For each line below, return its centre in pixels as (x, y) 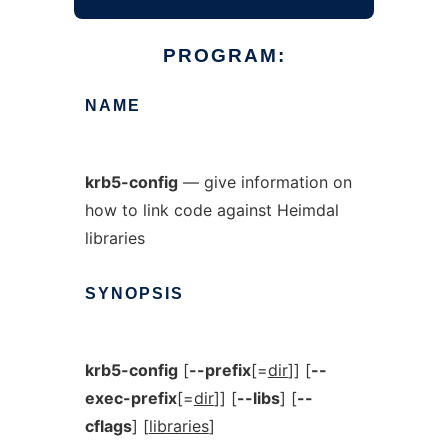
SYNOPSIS (134, 293)
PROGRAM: (224, 55)
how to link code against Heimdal (211, 210)
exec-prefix (130, 398)
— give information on (264, 182)
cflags (108, 426)
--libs (258, 398)
